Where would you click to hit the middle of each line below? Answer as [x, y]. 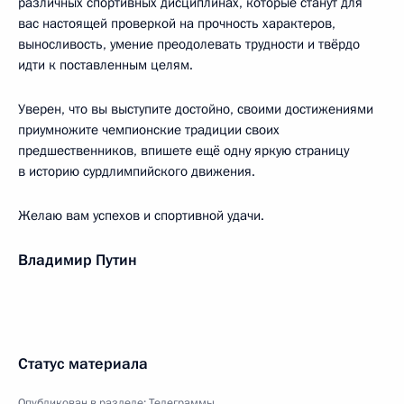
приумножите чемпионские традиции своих [149, 130]
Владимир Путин [78, 260]
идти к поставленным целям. [106, 65]
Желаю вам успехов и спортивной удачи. [141, 216]
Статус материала [83, 364]
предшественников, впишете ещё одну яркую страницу [184, 151]
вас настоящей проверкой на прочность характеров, [177, 23]
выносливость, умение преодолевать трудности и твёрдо [189, 44]
